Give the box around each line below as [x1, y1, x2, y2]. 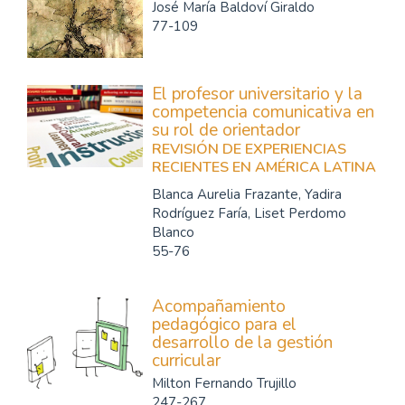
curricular [152, 349, 221, 372]
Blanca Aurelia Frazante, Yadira [152, 184, 342, 203]
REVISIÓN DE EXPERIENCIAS [152, 139, 346, 159]
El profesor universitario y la [152, 82, 363, 106]
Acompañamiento [152, 295, 286, 318]
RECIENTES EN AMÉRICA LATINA [152, 157, 376, 177]
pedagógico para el [152, 313, 297, 336]
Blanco [152, 222, 194, 241]
